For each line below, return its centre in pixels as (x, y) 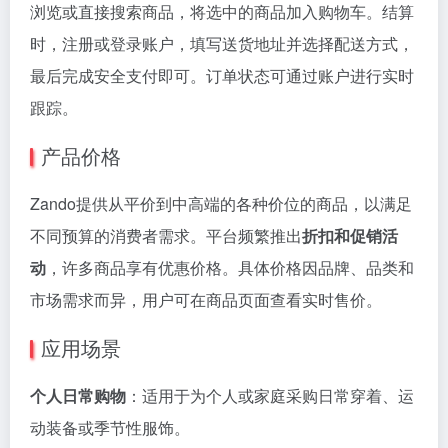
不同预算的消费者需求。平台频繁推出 (166, 235)
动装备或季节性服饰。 (110, 427)
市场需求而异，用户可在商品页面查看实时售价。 (206, 299)
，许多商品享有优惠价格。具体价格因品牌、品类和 (230, 267)
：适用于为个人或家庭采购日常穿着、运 (270, 395)
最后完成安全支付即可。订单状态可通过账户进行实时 (222, 75)
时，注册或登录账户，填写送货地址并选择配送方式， (222, 43)
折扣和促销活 (350, 235)
